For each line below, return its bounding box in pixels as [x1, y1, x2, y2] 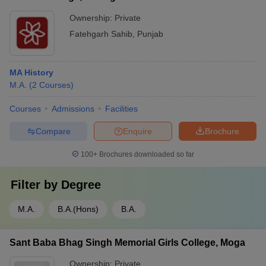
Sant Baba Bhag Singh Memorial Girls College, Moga [9, 237, 245, 248]
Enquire [123, 126, 152, 136]
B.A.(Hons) [58, 204, 99, 214]
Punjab [137, 29, 163, 39]
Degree [61, 178, 101, 191]
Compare [35, 126, 71, 136]
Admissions [52, 104, 94, 113]
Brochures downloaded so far [97, 150, 194, 159]
